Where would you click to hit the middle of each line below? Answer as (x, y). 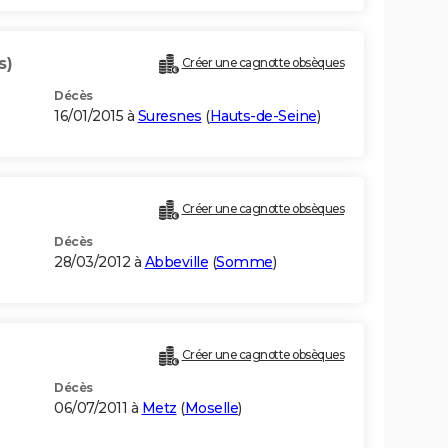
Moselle (211, 408)
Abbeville (176, 262)
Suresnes (169, 116)
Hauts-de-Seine (263, 116)
